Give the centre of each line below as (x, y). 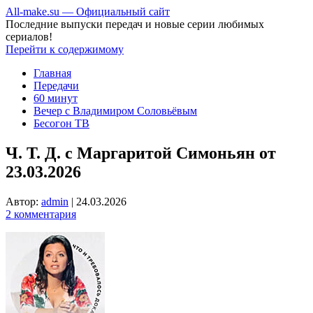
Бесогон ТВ (61, 123)
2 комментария (41, 214)
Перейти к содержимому (65, 49)
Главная (52, 73)
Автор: (23, 201)
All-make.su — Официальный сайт (88, 12)
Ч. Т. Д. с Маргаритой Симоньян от (141, 153)
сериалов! (29, 37)
